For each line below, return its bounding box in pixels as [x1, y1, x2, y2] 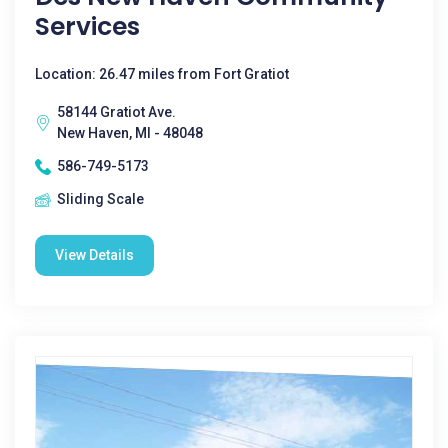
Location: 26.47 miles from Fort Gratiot [35, 66, 289, 82]
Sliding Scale [57, 191, 144, 207]
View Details [55, 247, 134, 263]
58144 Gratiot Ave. [57, 104, 176, 120]
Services [35, 9, 140, 44]
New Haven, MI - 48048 [57, 125, 203, 141]
